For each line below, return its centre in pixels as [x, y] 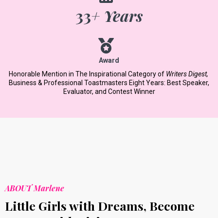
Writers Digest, [187, 74]
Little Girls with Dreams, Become [100, 206]
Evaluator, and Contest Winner [109, 91]
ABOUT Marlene [35, 188]
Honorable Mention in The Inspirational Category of [87, 74]
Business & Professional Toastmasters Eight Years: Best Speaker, [109, 83]
